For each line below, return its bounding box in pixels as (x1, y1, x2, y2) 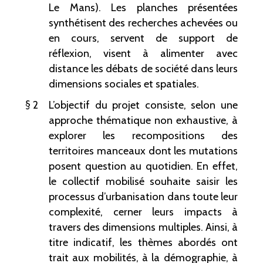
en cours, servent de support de (49, 31, 238, 45)
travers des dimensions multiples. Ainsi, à (49, 220, 238, 234)
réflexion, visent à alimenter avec (49, 46, 238, 60)
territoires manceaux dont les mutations (49, 144, 238, 158)
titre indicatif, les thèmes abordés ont (49, 235, 238, 249)
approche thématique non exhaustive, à (49, 113, 238, 127)
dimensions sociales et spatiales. (49, 77, 199, 91)
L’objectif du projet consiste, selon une (49, 98, 238, 112)
